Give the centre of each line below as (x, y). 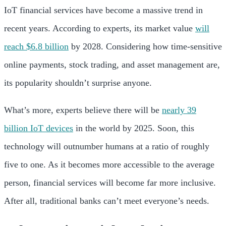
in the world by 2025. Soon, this (134, 128)
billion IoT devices (39, 128)
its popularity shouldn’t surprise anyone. (79, 82)
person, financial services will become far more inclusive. (110, 182)
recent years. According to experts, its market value (100, 28)
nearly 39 (179, 110)
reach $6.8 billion (36, 46)
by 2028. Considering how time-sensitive (145, 46)
